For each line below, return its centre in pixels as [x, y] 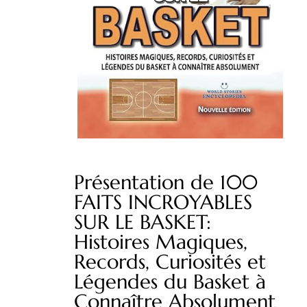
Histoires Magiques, [161, 242]
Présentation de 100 [166, 182]
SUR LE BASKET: [143, 222]
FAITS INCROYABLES [163, 202]
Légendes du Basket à [170, 281]
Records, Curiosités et [170, 261]
